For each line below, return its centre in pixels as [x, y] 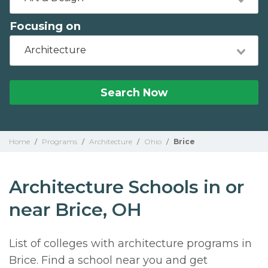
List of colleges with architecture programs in [130, 243]
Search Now [134, 92]
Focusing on [45, 26]
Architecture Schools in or [127, 187]
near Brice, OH [75, 210]
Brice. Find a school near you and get [108, 260]
